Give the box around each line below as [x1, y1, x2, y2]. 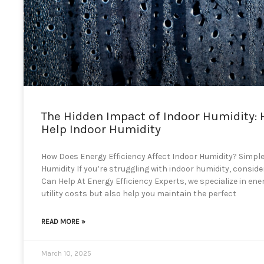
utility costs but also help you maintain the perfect [41, 188, 236, 199]
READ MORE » [41, 217, 85, 226]
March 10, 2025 [41, 249, 91, 258]
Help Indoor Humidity [41, 121, 161, 136]
